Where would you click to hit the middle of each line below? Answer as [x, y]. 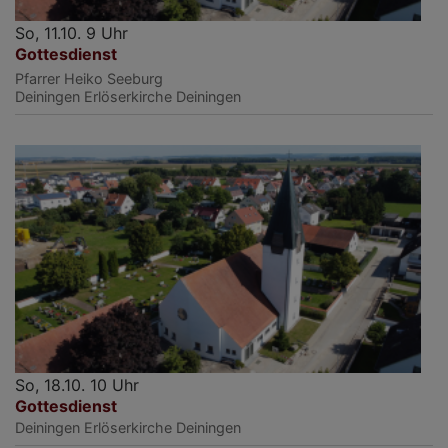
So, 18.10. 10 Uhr [77, 385]
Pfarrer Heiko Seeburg [89, 78]
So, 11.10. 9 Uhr [71, 32]
